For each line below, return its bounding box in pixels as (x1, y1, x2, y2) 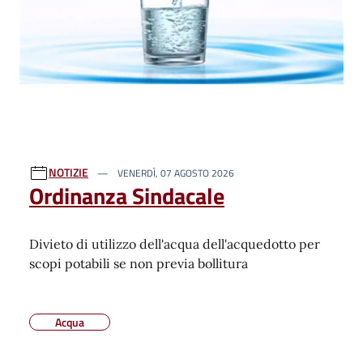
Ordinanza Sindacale (29, 178, 224, 214)
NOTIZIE (49, 164, 88, 181)
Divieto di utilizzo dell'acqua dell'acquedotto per (29, 236, 320, 253)
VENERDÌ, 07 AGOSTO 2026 (115, 165, 234, 181)
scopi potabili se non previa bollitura (29, 255, 248, 272)
